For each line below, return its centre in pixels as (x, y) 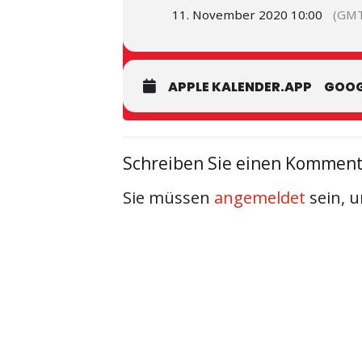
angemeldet (260, 198)
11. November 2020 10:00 (247, 15)
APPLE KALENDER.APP (240, 87)
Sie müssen (168, 198)
